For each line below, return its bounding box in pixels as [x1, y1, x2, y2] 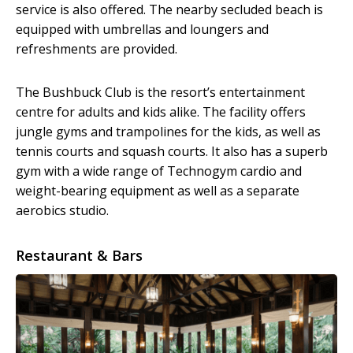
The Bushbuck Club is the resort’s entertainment [16, 84, 305, 102]
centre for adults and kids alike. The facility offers [16, 103, 306, 121]
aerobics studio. [16, 202, 109, 220]
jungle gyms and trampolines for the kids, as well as [16, 123, 321, 141]
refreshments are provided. [16, 40, 177, 58]
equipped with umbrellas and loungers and [16, 20, 269, 39]
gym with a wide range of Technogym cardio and [16, 162, 302, 180]
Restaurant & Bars [16, 246, 143, 266]
